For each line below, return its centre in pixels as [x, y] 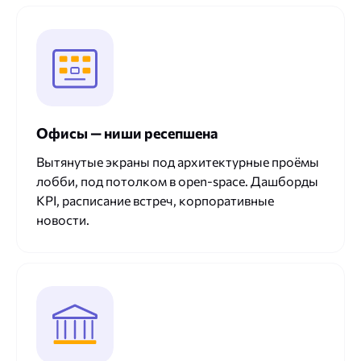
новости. [63, 220]
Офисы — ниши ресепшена [127, 133]
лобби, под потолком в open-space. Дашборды [177, 181]
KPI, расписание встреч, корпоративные [155, 201]
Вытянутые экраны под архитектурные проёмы [178, 162]
